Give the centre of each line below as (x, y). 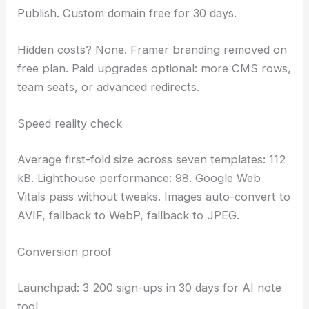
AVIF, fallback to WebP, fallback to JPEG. (129, 215)
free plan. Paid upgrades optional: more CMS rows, (154, 68)
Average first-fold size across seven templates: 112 (152, 159)
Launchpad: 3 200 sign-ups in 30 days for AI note (150, 287)
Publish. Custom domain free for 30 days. (127, 13)
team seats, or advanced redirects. (109, 87)
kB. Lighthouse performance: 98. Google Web (139, 178)
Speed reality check (70, 124)
